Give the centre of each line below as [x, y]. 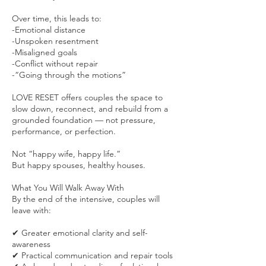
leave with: [31, 210]
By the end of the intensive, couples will [86, 199]
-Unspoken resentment [55, 41]
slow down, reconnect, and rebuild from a [90, 108]
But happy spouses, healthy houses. [79, 165]
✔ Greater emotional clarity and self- [80, 232]
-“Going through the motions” [69, 75]
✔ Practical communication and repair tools [92, 255]
